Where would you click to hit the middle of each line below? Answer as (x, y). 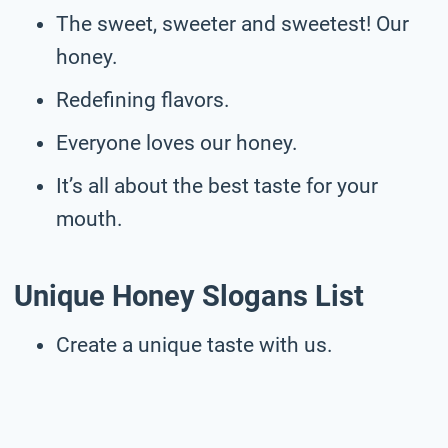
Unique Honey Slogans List (189, 296)
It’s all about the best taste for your (217, 185)
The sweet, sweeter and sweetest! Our (232, 23)
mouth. (89, 218)
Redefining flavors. (143, 99)
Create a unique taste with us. (194, 344)
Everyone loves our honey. (177, 142)
